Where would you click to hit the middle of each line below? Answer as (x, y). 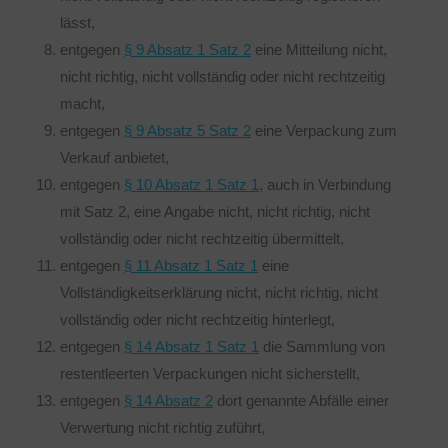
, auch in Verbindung (325, 184)
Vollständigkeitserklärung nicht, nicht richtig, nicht (219, 292)
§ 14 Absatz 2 (168, 400)
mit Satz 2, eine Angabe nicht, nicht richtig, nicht (215, 211)
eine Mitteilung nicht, (319, 49)
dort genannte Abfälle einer (301, 400)
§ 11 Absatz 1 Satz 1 (191, 265)
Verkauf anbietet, (114, 157)
